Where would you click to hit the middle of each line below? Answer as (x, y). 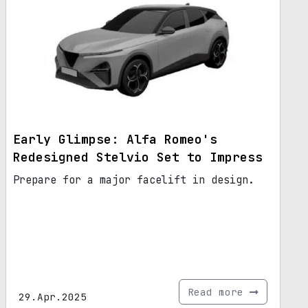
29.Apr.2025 (53, 296)
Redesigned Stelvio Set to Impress (138, 157)
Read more (219, 291)
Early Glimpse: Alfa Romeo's (115, 139)
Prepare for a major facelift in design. (134, 180)
